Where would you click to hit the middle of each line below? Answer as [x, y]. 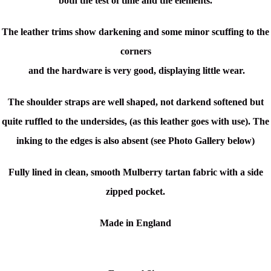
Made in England [135, 223]
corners [135, 51]
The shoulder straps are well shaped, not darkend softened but [135, 102]
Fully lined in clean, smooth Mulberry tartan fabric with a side [135, 172]
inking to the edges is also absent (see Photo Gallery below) [135, 141]
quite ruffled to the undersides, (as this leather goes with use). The [135, 122]
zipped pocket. [135, 192]
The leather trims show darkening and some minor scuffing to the [135, 32]
